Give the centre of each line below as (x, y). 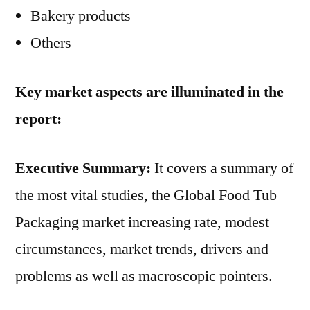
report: (38, 119)
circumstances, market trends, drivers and (142, 249)
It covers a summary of (222, 168)
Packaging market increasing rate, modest (142, 222)
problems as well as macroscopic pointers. (144, 276)
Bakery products (81, 16)
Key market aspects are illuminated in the (149, 92)
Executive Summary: (83, 168)
